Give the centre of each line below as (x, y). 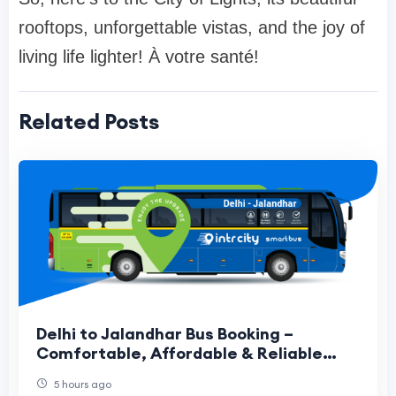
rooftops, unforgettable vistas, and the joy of (192, 27)
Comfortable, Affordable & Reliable (179, 353)
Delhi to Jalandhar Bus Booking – (165, 333)
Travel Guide (87, 372)
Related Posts (89, 121)
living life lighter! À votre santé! (139, 56)
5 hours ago (81, 384)
